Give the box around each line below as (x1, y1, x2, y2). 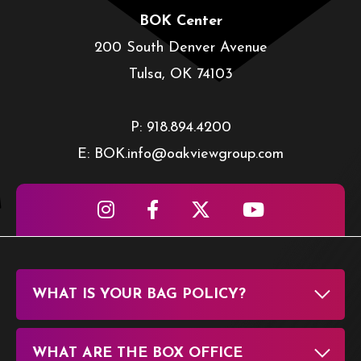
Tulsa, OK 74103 (128, 66, 233, 82)
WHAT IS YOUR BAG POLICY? (32, 286, 246, 302)
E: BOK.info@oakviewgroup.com (77, 146, 284, 162)
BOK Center (139, 13, 222, 29)
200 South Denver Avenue (93, 39, 268, 56)
